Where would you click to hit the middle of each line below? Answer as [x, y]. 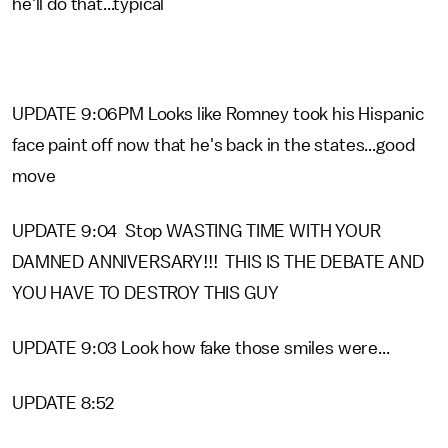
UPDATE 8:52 [63, 403]
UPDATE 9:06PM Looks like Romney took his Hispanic [218, 114]
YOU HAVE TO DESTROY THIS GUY [145, 293]
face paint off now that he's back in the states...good [213, 145]
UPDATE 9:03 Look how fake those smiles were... [201, 348]
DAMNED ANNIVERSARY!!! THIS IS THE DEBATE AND [218, 262]
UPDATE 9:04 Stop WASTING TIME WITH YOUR [196, 231]
